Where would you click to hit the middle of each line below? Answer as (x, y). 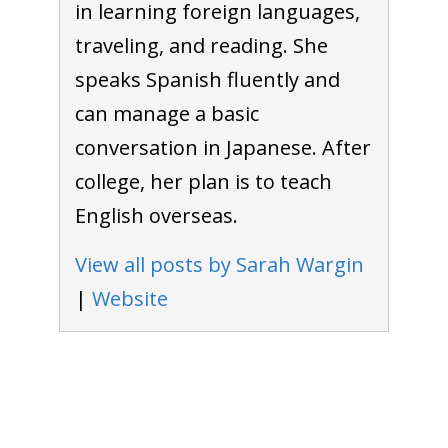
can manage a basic (166, 113)
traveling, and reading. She (201, 45)
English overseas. (156, 215)
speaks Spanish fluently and (207, 79)
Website (129, 298)
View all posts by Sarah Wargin (219, 264)
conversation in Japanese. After (222, 147)
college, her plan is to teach (203, 181)
